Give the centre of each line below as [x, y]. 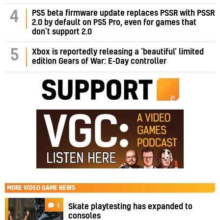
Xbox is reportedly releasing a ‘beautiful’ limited [118, 52]
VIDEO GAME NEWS [49, 188]
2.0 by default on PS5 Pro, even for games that [114, 22]
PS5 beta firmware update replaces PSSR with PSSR [123, 13]
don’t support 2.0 [62, 32]
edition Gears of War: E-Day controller [99, 61]
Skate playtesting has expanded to [131, 206]
